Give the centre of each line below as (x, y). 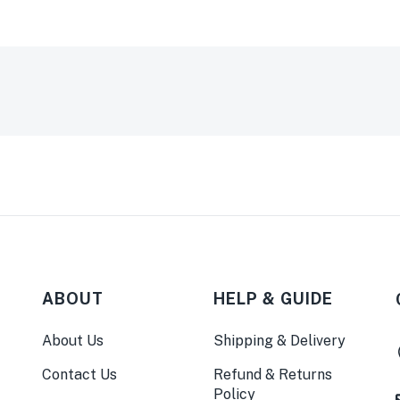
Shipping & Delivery (279, 341)
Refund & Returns (273, 375)
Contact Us (79, 375)
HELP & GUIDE (273, 299)
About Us (73, 341)
